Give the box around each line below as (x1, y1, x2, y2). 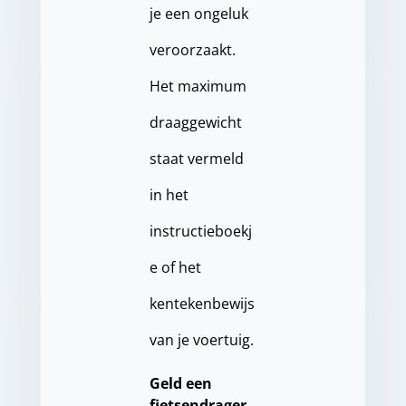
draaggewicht (149, 112, 242, 133)
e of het (149, 257, 201, 278)
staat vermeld (149, 149, 244, 169)
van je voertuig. (149, 330, 254, 351)
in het (149, 185, 188, 206)
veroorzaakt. (149, 40, 236, 61)
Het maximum (149, 76, 246, 97)
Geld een (149, 373, 212, 394)
